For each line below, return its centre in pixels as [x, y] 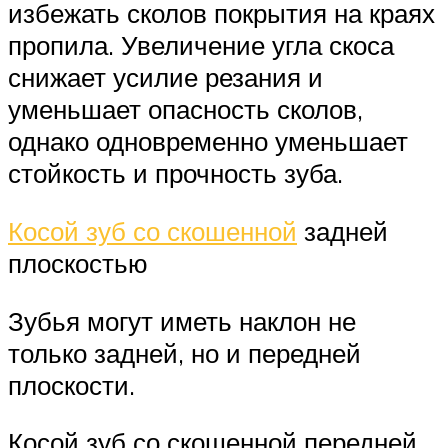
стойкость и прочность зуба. [175, 173]
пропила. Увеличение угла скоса [201, 45]
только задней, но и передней [184, 352]
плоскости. [71, 384]
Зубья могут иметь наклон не [182, 320]
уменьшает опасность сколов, [185, 109]
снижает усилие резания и [165, 77]
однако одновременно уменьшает [208, 141]
